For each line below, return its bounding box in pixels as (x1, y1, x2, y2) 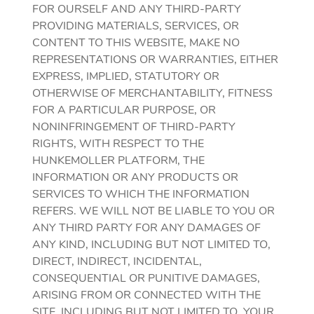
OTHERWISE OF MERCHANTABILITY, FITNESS (32, 86, 273, 101)
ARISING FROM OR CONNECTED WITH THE (32, 287, 261, 303)
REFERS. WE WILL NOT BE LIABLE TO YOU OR (32, 203, 275, 219)
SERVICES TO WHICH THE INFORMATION (32, 186, 250, 202)
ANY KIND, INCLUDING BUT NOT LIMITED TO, (32, 237, 271, 252)
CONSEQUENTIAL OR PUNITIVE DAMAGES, (32, 271, 260, 286)
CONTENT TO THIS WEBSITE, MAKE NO (32, 35, 240, 50)
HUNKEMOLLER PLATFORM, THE (32, 153, 205, 168)
